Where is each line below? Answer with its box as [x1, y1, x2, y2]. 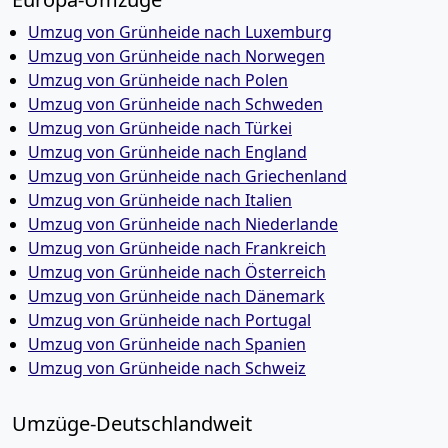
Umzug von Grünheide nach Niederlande [28, 213, 338, 235]
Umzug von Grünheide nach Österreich [28, 261, 326, 283]
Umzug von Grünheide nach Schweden [28, 93, 323, 115]
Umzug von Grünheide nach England [28, 141, 307, 163]
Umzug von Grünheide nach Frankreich [28, 237, 326, 259]
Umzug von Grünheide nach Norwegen [28, 45, 325, 67]
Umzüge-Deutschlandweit [12, 410, 252, 437]
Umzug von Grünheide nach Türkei [28, 117, 292, 139]
